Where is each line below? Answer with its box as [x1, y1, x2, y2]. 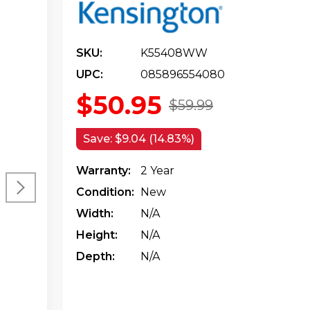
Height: [76, 228, 118, 241]
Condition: [76, 185, 134, 199]
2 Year [140, 163, 174, 177]
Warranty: [76, 163, 131, 177]
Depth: [76, 249, 115, 263]
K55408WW [140, 46, 208, 60]
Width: [76, 206, 113, 220]
